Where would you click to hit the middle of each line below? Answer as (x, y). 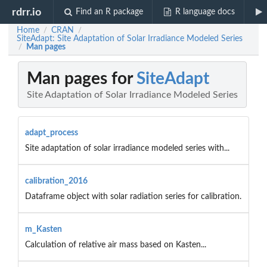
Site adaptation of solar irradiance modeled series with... (127, 148)
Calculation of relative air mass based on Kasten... (115, 245)
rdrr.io (27, 12)
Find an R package (110, 12)
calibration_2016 (56, 181)
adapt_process (51, 133)
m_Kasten (43, 229)
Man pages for (82, 79)
